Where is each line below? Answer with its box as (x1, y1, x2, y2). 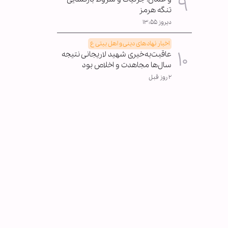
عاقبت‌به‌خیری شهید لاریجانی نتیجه (62, 49, 172, 60)
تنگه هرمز (139, 5, 172, 15)
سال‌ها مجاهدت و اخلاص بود (82, 60, 172, 70)
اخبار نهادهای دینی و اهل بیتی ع (90, 39, 169, 48)
